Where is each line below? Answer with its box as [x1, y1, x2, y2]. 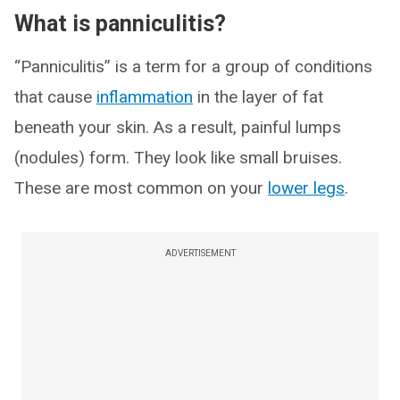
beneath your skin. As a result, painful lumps [14, 117, 341, 137]
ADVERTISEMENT [164, 248, 236, 258]
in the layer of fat [193, 87, 323, 107]
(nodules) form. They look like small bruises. [14, 147, 342, 168]
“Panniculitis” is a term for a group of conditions [14, 56, 372, 77]
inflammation [96, 87, 193, 107]
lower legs [268, 178, 345, 198]
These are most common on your [14, 178, 268, 198]
